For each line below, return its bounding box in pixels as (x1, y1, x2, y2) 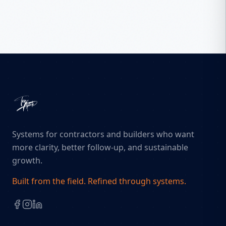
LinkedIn (32, 209, 65, 220)
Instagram (22, 209, 62, 220)
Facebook (12, 209, 48, 220)
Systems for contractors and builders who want (12, 128, 194, 140)
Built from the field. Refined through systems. (12, 175, 186, 187)
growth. (12, 154, 42, 166)
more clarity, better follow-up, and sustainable (12, 141, 188, 153)
